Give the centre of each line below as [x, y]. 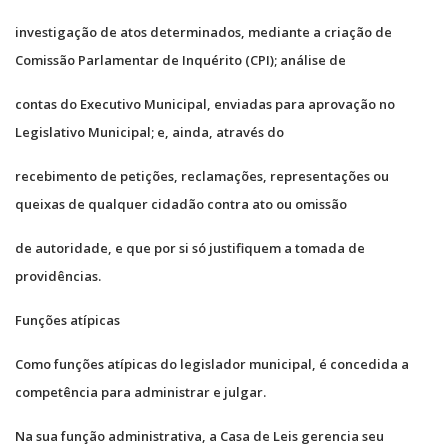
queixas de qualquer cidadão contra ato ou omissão [181, 203]
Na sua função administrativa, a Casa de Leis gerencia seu [199, 435]
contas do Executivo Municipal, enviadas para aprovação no [205, 103]
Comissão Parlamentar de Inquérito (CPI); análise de [180, 59]
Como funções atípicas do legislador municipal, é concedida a [212, 363]
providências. [58, 275]
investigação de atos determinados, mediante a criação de [203, 31]
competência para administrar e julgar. [140, 391]
